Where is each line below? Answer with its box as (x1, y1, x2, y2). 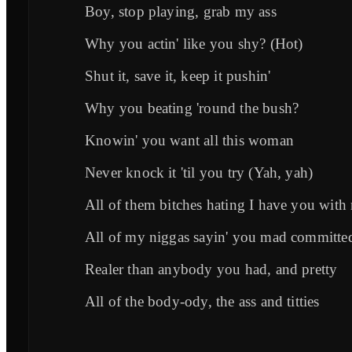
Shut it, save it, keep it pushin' (85, 67, 271, 84)
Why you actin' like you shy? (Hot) (85, 35, 303, 52)
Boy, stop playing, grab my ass (85, 2, 277, 20)
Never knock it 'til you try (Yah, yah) (85, 163, 313, 181)
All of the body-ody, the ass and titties (85, 292, 320, 310)
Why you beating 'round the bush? (85, 99, 299, 116)
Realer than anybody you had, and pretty (85, 260, 338, 277)
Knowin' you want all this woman (85, 131, 294, 148)
